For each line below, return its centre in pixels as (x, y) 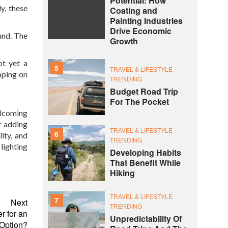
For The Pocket (139, 102)
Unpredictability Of (146, 219)
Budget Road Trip (144, 92)
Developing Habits (145, 153)
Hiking (122, 173)
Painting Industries (146, 21)
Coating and (133, 11)
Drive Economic (140, 31)
